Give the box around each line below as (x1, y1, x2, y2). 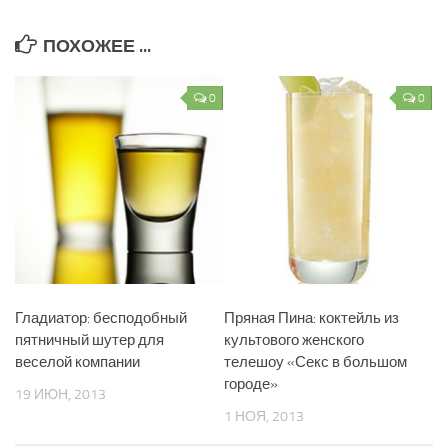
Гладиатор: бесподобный (15, 309, 187, 328)
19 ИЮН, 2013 (15, 386, 106, 404)
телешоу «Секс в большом (224, 353, 407, 372)
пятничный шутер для (15, 331, 164, 350)
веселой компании (15, 353, 140, 372)
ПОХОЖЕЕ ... (43, 35, 151, 58)
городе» (224, 375, 278, 394)
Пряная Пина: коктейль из (224, 309, 399, 328)
